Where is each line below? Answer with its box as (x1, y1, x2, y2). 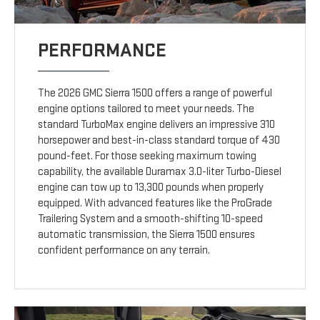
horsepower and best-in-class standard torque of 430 (38, 134, 281, 148)
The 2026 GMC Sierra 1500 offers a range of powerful (38, 86, 273, 101)
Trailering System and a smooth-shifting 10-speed (38, 212, 264, 226)
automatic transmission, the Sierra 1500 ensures (38, 228, 256, 242)
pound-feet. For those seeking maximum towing (38, 149, 257, 164)
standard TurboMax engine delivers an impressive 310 (38, 118, 276, 132)
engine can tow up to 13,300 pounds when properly (38, 181, 264, 195)
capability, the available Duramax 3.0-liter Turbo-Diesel (38, 165, 282, 179)
